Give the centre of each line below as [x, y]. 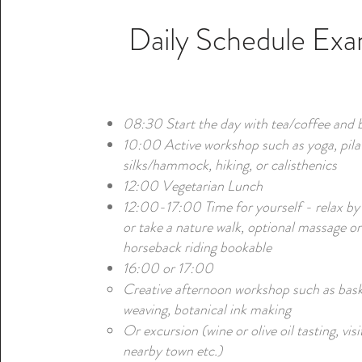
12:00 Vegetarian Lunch [193, 186]
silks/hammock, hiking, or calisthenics [230, 165]
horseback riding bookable [198, 247]
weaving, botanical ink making [207, 309]
